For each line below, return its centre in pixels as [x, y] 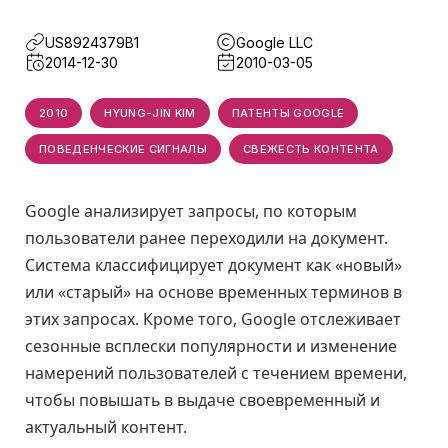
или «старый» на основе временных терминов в [213, 292]
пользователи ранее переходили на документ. [206, 238]
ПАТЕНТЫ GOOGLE [288, 113]
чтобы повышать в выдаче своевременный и [202, 400]
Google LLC [274, 42]
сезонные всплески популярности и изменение [211, 346]
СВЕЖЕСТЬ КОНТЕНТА [310, 149]
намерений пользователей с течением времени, [216, 373]
